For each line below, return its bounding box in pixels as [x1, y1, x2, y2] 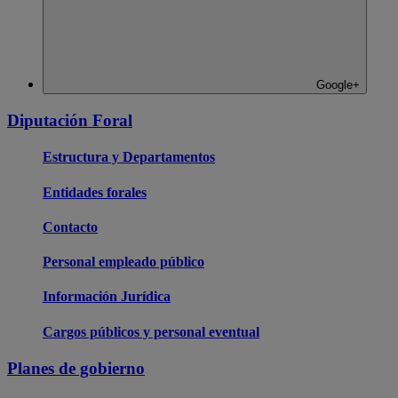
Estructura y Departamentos [43, 149, 215, 165]
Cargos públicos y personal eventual [43, 323, 259, 339]
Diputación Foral [7, 111, 132, 131]
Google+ [316, 78, 360, 92]
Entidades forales [43, 184, 147, 200]
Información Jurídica [43, 289, 171, 305]
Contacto [43, 219, 98, 235]
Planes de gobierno [7, 358, 145, 378]
